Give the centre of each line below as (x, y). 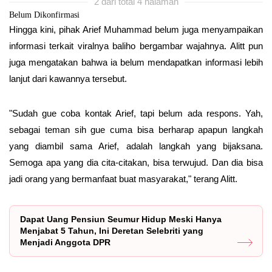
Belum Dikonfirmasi (44, 15)
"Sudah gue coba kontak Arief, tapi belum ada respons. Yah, (136, 113)
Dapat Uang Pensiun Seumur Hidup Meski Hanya (121, 219)
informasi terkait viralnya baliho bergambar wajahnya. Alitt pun (136, 46)
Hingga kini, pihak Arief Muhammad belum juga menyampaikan (136, 29)
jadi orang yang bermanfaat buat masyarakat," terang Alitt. (123, 178)
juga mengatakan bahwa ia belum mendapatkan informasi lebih (136, 62)
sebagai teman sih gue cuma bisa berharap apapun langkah (136, 129)
